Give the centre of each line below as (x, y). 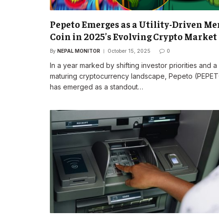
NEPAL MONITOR (79, 51)
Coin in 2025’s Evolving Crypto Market (133, 36)
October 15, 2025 (129, 51)
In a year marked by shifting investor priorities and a (133, 65)
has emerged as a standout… (97, 87)
